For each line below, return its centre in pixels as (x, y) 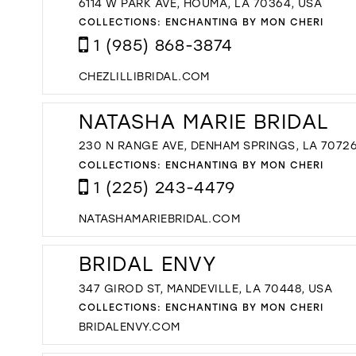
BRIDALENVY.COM (130, 326)
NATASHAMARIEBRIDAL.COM (160, 219)
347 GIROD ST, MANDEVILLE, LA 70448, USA (206, 288)
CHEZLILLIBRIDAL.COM (144, 75)
